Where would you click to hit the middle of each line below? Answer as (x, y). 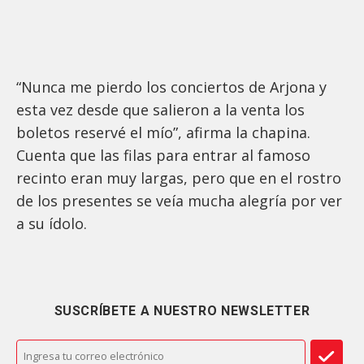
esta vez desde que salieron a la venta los (160, 110)
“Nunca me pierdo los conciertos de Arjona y (171, 87)
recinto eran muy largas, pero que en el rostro (179, 178)
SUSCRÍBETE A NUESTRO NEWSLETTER (182, 311)
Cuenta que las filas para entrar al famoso (163, 156)
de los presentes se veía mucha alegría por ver (179, 201)
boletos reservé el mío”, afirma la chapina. (163, 133)
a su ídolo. (52, 224)
